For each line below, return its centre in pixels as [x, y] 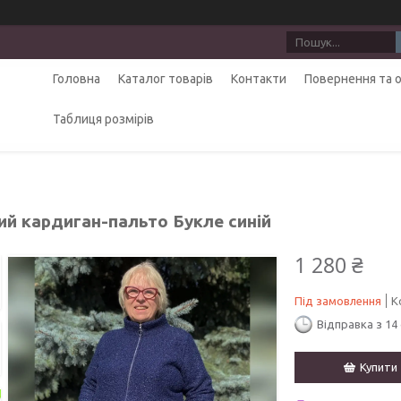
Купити [379, 367]
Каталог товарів [165, 79]
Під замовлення [338, 300]
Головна [76, 79]
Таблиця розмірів [103, 119]
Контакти [258, 79]
